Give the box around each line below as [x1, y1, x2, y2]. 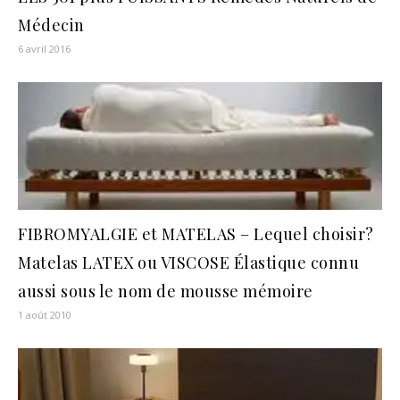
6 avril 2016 [18, 42, 71, 56]
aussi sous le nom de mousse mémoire [18, 280, 313, 303]
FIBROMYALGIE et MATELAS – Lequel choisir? [18, 223, 374, 246]
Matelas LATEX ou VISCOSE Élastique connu [18, 252, 359, 274]
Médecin [18, 14, 85, 37]
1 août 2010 [18, 308, 71, 322]
